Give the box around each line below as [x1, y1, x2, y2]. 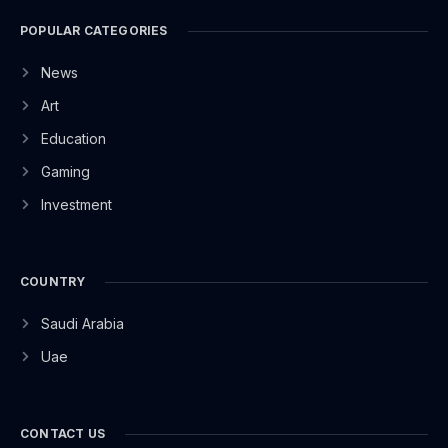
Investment [40, 196, 112, 213]
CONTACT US [20, 426, 105, 441]
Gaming [40, 163, 90, 180]
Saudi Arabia [40, 315, 124, 332]
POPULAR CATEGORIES [20, 23, 168, 38]
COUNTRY [20, 274, 86, 289]
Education [40, 130, 106, 147]
